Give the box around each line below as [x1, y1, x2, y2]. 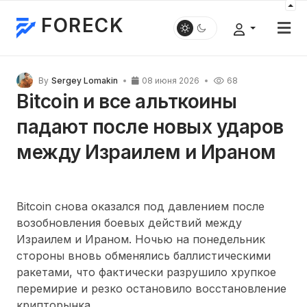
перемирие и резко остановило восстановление [16, 282, 286, 295]
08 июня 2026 [142, 75, 199, 86]
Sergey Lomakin [51, 75, 118, 86]
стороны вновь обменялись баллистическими [16, 249, 271, 262]
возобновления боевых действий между [16, 216, 242, 230]
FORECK [41, 14, 124, 37]
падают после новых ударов [16, 115, 284, 138]
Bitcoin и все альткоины [16, 90, 237, 113]
